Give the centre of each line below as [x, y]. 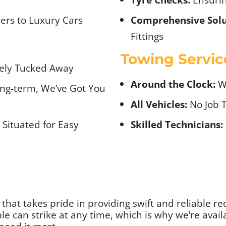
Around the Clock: [173, 84]
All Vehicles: [159, 104]
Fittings [147, 36]
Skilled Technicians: [177, 124]
